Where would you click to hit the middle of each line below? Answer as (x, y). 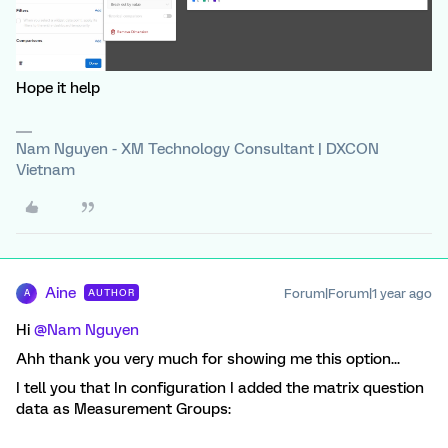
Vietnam (45, 169)
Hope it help (58, 87)
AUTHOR (111, 292)
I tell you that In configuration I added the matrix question (220, 387)
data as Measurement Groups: (123, 408)
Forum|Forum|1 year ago (358, 293)
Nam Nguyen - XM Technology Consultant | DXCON (197, 148)
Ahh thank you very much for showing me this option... (208, 358)
